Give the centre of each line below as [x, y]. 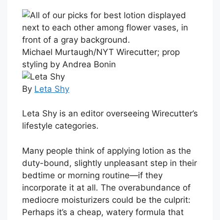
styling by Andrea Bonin [69, 64]
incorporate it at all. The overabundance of [106, 187]
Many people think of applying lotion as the [107, 151]
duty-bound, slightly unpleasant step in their [110, 163]
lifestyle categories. [60, 126]
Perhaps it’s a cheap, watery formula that [103, 212]
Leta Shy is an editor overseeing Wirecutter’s [110, 114]
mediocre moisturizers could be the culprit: [106, 200]
